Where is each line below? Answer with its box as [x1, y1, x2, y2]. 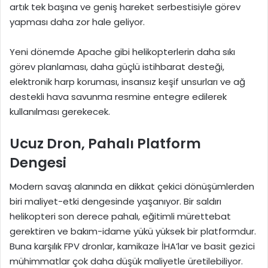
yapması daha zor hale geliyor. [10, 15, 145, 28]
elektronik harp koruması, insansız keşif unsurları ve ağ [10, 75, 245, 88]
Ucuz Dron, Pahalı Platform [10, 133, 201, 153]
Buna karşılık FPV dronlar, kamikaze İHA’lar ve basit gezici [10, 240, 255, 253]
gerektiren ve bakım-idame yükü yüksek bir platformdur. [10, 225, 256, 238]
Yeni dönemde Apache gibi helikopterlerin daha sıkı [10, 45, 235, 58]
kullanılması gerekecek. [10, 105, 110, 118]
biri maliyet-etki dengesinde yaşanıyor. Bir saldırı [10, 195, 221, 208]
